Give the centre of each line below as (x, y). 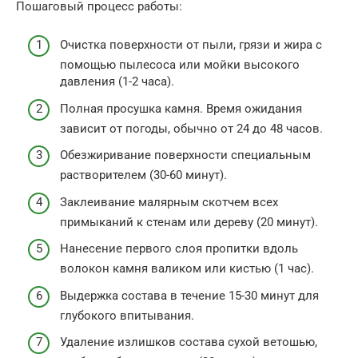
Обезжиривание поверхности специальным (185, 155)
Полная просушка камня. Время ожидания (181, 108)
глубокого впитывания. (127, 315)
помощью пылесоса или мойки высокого (180, 65)
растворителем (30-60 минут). (143, 175)
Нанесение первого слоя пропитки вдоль (179, 249)
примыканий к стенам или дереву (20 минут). (189, 222)
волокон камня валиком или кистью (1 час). (187, 269)
